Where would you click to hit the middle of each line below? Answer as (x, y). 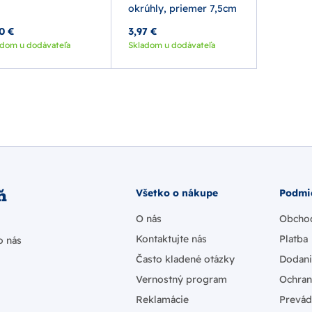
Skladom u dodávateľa (172, 45)
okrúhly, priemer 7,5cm (183, 8)
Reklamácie (162, 299)
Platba (294, 239)
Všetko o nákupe (177, 193)
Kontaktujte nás (171, 239)
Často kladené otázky (185, 259)
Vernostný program (181, 279)
